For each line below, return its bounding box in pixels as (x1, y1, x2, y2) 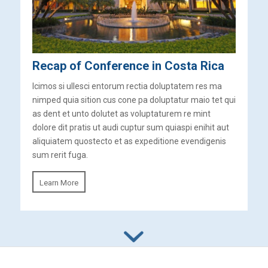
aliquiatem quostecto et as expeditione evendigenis (32, 136, 226, 146)
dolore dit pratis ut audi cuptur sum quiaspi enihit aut (32, 122, 229, 132)
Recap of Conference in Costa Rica (32, 58, 224, 73)
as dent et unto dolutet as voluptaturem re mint (32, 108, 211, 118)
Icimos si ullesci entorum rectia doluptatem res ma (32, 81, 222, 91)
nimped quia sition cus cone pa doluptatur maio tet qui (32, 95, 236, 105)
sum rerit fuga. (32, 150, 88, 160)
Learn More (39, 178, 78, 187)
